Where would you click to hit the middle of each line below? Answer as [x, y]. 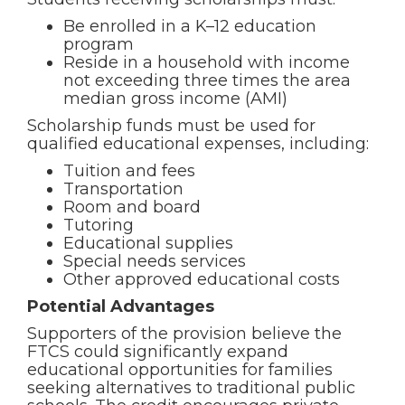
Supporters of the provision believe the [184, 334]
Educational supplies [148, 243]
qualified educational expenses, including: [198, 144]
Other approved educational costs [202, 279]
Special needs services [155, 261]
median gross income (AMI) [175, 99]
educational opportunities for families [180, 370]
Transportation [123, 189]
